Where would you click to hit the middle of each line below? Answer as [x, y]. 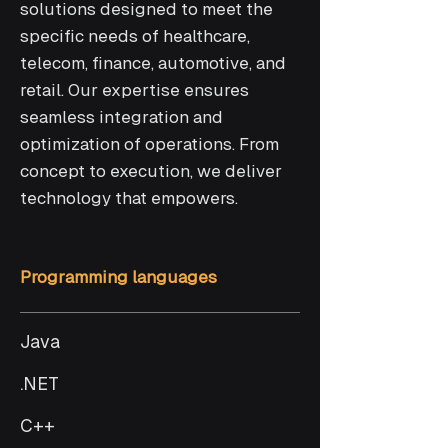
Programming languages [118, 277]
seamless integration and [121, 117]
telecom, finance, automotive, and [153, 63]
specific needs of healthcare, [135, 36]
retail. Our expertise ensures [134, 90]
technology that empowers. [129, 198]
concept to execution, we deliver [151, 171]
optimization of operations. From [149, 144]
